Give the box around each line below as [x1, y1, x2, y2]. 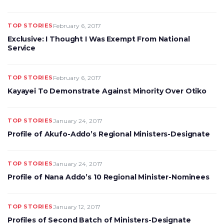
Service [7, 43, 36, 52]
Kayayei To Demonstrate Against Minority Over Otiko [7, 86, 206, 95]
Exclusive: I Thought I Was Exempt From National [7, 34, 190, 43]
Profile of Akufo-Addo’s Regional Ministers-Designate [7, 129, 210, 138]
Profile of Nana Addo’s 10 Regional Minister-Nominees [7, 172, 209, 181]
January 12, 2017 [52, 203, 100, 210]
